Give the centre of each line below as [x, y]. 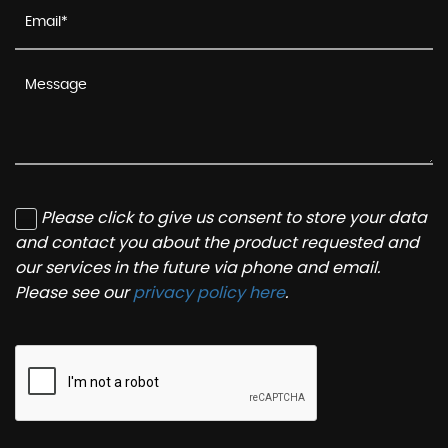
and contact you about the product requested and [217, 243]
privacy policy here [209, 293]
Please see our [74, 293]
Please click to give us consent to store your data [234, 218]
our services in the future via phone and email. [197, 268]
